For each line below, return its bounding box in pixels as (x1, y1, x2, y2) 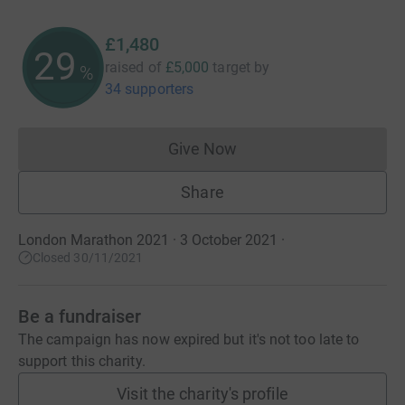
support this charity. (18, 353, 146, 370)
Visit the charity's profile (117, 384, 288, 403)
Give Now (167, 139, 238, 158)
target (212, 59, 250, 76)
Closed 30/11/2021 (33, 250, 144, 265)
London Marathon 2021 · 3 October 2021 (18, 231, 278, 249)
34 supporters (105, 80, 194, 98)
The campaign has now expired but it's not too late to (18, 331, 360, 348)
